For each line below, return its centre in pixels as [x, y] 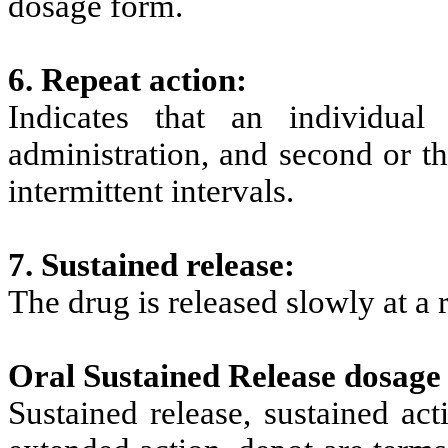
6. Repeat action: [127, 79]
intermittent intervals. [151, 190]
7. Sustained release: [151, 264]
